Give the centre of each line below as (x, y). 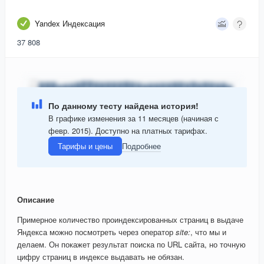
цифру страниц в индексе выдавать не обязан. (101, 257)
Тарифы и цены (85, 146)
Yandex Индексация (70, 24)
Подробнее (141, 146)
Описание (36, 200)
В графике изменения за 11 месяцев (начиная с (133, 118)
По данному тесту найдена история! (123, 105)
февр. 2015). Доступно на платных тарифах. (128, 130)
